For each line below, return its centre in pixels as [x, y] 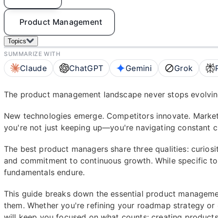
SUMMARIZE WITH [32, 54]
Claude [33, 68]
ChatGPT [86, 68]
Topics [17, 41]
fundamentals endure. [45, 172]
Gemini [139, 68]
